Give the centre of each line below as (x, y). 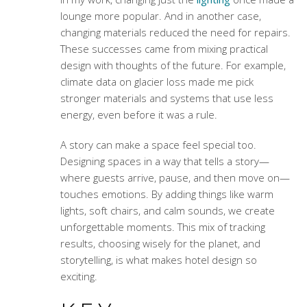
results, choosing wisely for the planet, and (160, 244)
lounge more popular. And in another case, (160, 16)
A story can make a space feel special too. (158, 145)
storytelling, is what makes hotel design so (158, 260)
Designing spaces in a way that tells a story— (164, 161)
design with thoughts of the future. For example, (173, 65)
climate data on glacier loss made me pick (157, 82)
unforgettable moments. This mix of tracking (162, 227)
